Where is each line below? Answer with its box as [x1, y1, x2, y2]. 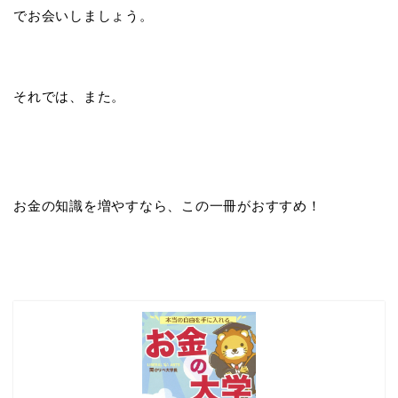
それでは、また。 [13, 88, 126, 104]
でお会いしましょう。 [13, 7, 154, 23]
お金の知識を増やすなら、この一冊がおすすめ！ [13, 197, 322, 213]
